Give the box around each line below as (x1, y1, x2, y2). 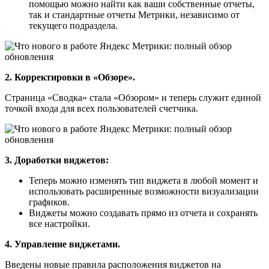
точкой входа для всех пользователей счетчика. (5, 103, 198, 113)
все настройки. (29, 218, 90, 229)
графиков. (29, 196, 70, 207)
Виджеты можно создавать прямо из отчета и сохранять (29, 207, 258, 218)
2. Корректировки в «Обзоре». (5, 71, 138, 82)
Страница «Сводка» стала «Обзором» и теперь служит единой (5, 92, 261, 103)
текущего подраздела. (29, 20, 118, 31)
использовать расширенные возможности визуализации (29, 186, 259, 196)
